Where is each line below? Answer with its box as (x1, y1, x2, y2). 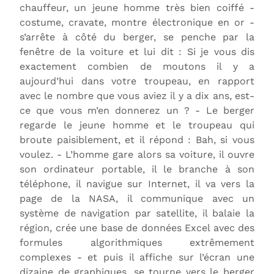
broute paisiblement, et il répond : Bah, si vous (20, 133, 254, 146)
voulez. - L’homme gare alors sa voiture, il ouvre (20, 148, 254, 160)
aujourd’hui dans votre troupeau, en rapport (20, 75, 254, 87)
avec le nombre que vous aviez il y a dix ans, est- (20, 89, 254, 102)
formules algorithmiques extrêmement (20, 236, 254, 248)
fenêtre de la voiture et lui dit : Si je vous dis (20, 45, 254, 57)
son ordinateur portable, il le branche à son (20, 163, 254, 175)
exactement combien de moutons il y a (20, 60, 254, 72)
